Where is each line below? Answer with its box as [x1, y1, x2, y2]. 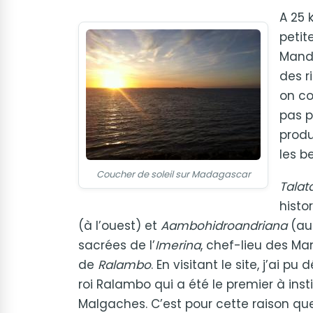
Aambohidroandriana [161, 217, 287, 234]
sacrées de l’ [78, 237, 155, 254]
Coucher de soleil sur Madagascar [96, 168, 251, 181]
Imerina [155, 237, 201, 254]
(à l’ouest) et [78, 217, 161, 234]
